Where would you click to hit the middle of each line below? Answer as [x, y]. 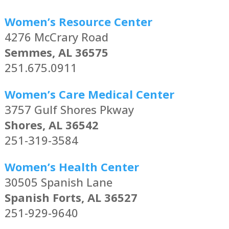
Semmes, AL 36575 [56, 52]
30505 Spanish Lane [58, 182]
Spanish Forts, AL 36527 [71, 198]
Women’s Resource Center [78, 22]
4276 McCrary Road [56, 37]
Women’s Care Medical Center [89, 94]
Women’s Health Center [72, 167]
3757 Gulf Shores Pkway [69, 110]
